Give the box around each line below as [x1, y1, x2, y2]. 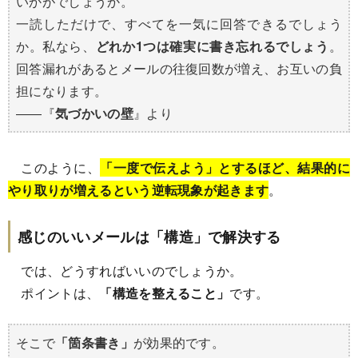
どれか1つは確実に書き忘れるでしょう [95, 36, 329, 55]
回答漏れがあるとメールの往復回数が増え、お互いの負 [16, 58, 342, 78]
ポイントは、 [8, 283, 100, 302]
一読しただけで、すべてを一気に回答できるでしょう [16, 14, 342, 33]
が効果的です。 [133, 332, 225, 352]
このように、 [8, 157, 101, 177]
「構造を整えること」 [99, 283, 230, 302]
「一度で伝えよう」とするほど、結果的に [100, 157, 350, 177]
